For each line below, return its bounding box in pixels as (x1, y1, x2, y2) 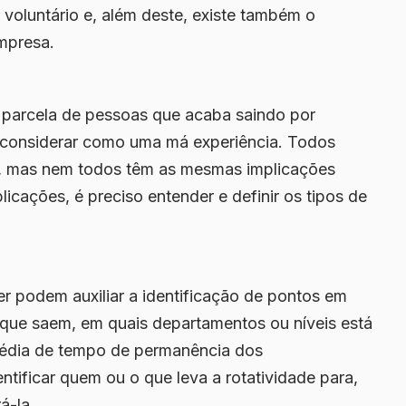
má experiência (166, 132, 278, 152)
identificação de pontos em (142, 286, 347, 306)
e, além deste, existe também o (79, 5, 315, 25)
